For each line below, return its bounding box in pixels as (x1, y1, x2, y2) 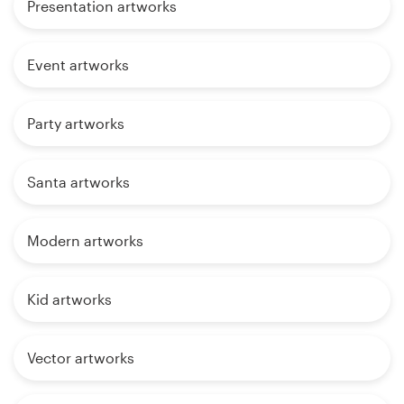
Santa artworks (27, 172, 130, 190)
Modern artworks (27, 231, 143, 249)
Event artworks (27, 55, 129, 73)
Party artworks (27, 114, 124, 132)
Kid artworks (27, 289, 112, 308)
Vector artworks (27, 348, 134, 366)
